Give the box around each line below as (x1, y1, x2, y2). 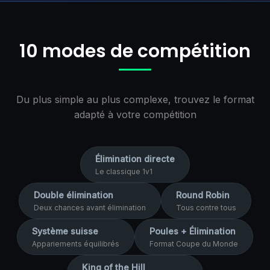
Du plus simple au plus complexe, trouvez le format (16, 93, 254, 105)
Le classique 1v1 (95, 167, 152, 176)
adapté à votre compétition (74, 108, 196, 121)
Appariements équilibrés (32, 239, 119, 248)
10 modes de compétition (19, 39, 251, 63)
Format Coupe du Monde (149, 239, 238, 248)
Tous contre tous (176, 203, 236, 212)
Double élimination (34, 190, 113, 200)
